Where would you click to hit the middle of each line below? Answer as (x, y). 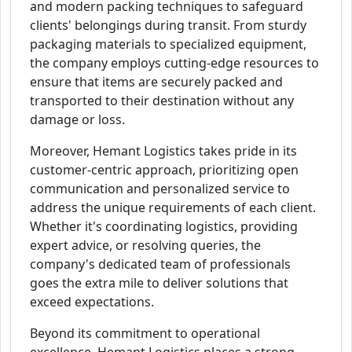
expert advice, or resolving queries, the (145, 246)
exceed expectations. (92, 302)
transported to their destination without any (162, 101)
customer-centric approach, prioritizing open (164, 170)
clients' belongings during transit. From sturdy (168, 26)
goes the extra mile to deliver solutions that (159, 283)
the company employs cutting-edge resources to (174, 63)
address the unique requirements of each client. (173, 208)
